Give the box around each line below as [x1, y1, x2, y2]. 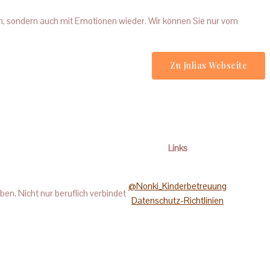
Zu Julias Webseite [170, 59, 247, 71]
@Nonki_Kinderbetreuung [128, 180, 227, 192]
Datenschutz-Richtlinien [131, 195, 224, 206]
